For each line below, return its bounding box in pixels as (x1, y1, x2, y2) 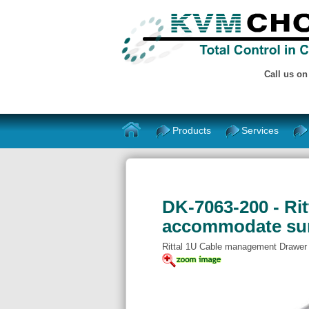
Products (172, 124, 212, 136)
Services (241, 124, 279, 136)
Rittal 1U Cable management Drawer (162, 241, 307, 252)
